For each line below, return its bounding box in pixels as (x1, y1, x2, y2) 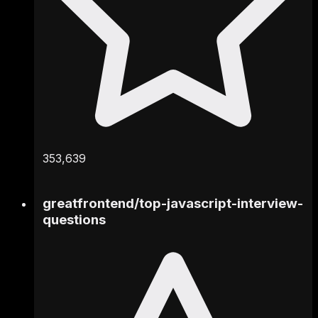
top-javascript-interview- (139, 195, 303, 212)
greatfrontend (43, 195, 134, 212)
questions (43, 212, 106, 229)
